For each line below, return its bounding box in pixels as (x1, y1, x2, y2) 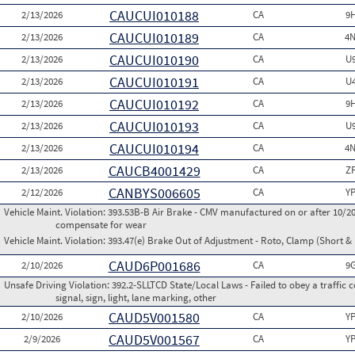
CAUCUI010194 (109, 139, 199, 158)
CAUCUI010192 (109, 95, 199, 113)
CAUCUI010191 (109, 73, 199, 91)
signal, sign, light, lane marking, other (55, 291, 216, 304)
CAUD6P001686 (108, 257, 200, 275)
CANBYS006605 (108, 184, 200, 202)
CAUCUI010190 (109, 51, 199, 69)
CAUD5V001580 (109, 308, 200, 326)
